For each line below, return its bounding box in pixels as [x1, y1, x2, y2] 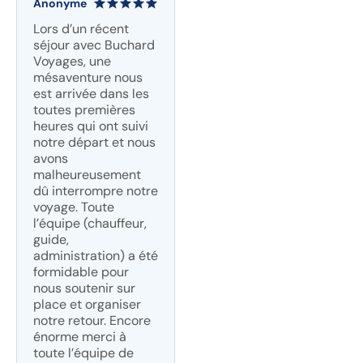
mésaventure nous [33, 69, 143, 86]
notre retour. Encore [33, 312, 151, 329]
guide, [33, 231, 69, 248]
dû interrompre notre [33, 182, 158, 199]
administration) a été [33, 247, 158, 264]
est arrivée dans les [33, 85, 149, 102]
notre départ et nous [33, 134, 156, 151]
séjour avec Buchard [33, 36, 155, 53]
